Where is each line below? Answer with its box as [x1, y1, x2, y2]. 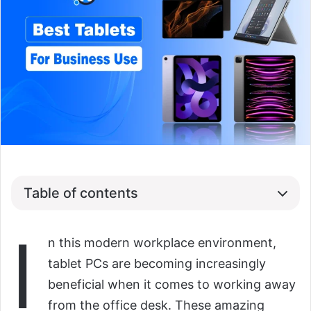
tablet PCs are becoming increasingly [48, 256, 266, 271]
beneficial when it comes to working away [48, 277, 296, 292]
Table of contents [24, 184, 138, 201]
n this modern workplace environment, [48, 235, 276, 251]
